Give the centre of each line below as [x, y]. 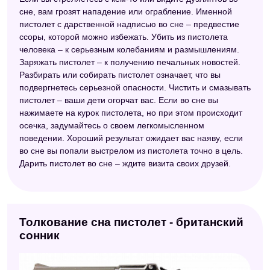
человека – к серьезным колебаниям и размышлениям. [129, 49]
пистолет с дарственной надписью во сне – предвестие [129, 24]
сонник [39, 235]
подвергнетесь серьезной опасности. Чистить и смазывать [135, 87]
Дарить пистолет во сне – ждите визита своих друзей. [125, 163]
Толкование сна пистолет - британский [131, 222]
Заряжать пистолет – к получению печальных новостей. [130, 62]
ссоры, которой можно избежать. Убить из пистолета [124, 36]
